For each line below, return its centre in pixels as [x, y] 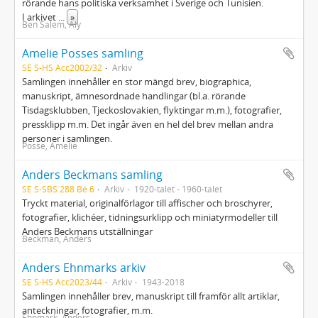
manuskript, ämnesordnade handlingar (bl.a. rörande [134, 96]
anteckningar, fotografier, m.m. [87, 310]
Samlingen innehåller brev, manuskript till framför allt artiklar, [151, 296]
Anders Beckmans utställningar [87, 231]
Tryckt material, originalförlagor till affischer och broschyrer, [147, 203]
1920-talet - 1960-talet [178, 189]
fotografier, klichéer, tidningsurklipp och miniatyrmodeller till [150, 217]
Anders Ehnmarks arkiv [84, 268]
